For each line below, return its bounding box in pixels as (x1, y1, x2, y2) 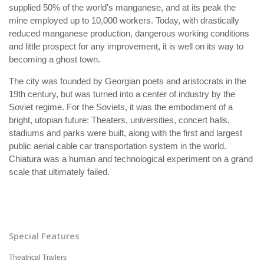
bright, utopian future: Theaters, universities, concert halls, (9, 115, 230, 125)
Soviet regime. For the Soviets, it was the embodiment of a (9, 102, 233, 112)
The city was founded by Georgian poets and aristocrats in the (9, 76, 246, 86)
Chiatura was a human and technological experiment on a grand (9, 154, 253, 164)
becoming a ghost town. (9, 54, 100, 64)
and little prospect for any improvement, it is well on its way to (9, 41, 243, 51)
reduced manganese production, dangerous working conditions (9, 28, 249, 38)
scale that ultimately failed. (9, 167, 110, 177)
